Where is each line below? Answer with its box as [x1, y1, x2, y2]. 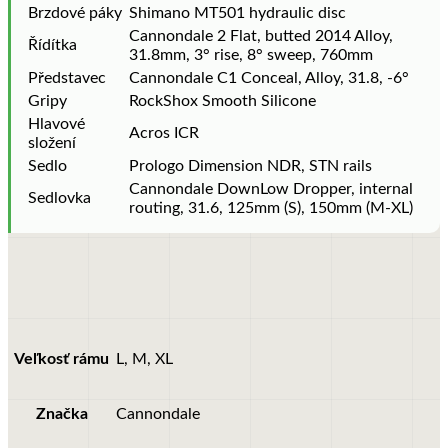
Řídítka [28, 37, 77, 54]
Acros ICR [129, 125, 199, 142]
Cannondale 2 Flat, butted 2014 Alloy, [129, 28, 393, 45]
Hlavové [28, 116, 85, 133]
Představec [28, 70, 106, 87]
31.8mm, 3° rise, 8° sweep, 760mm [129, 47, 373, 64]
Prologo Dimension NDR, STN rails [129, 158, 372, 175]
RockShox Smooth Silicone [129, 93, 316, 110]
